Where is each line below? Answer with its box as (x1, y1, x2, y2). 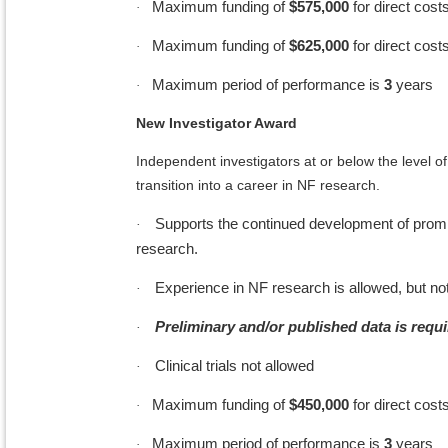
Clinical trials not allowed (155, 357, 314, 375)
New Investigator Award (136, 115, 297, 132)
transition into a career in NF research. (136, 177, 380, 194)
